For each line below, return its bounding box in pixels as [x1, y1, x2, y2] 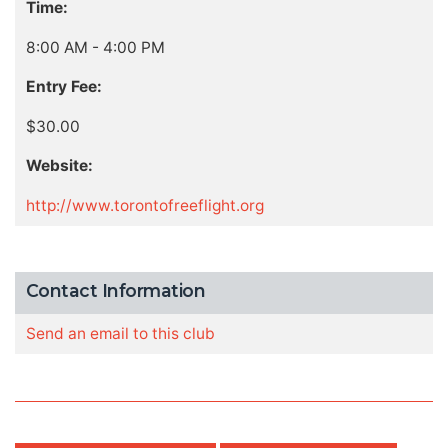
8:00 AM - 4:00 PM [25, 37, 165, 57]
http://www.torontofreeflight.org [25, 195, 264, 215]
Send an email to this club [25, 324, 215, 344]
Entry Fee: [25, 77, 102, 97]
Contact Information [25, 279, 206, 301]
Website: [25, 156, 93, 176]
